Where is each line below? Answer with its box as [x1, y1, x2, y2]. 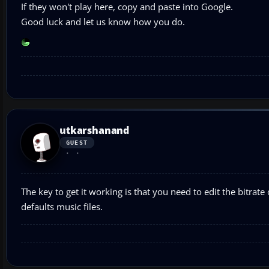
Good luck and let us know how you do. [21, 16, 185, 28]
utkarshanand [59, 124, 130, 138]
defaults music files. [21, 201, 105, 213]
